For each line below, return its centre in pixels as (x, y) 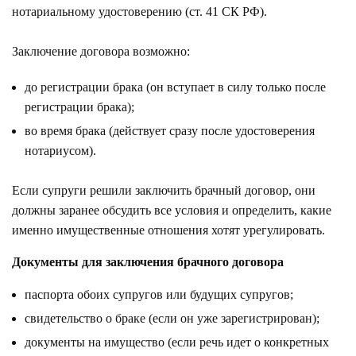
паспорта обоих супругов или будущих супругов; (159, 294)
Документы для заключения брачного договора (148, 261)
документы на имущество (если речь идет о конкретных (177, 342)
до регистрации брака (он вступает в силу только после (175, 87)
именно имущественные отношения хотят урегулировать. (168, 230)
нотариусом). (60, 150)
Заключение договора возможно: (101, 51)
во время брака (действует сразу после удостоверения (170, 130)
